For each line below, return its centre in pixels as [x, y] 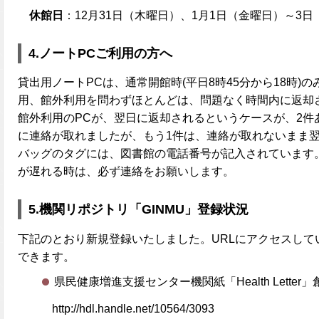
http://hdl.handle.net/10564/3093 [133, 308]
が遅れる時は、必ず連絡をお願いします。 [126, 172]
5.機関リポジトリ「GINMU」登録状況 [138, 210]
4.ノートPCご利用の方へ [100, 53]
